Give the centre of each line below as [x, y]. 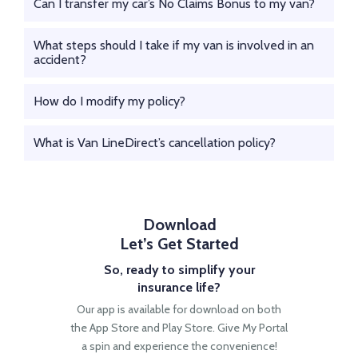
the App [91, 327]
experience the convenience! [205, 346]
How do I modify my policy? [109, 101]
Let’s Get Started [179, 243]
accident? [60, 59]
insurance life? [179, 287]
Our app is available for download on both [179, 309]
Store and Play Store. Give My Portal [199, 327]
